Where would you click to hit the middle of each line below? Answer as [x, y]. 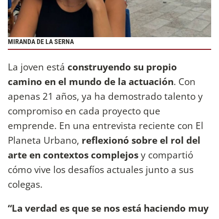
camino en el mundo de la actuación [91, 81]
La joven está [38, 66]
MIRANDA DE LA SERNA [41, 42]
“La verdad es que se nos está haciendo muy [108, 208]
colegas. [25, 184]
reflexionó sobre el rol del [141, 140]
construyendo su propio [122, 66]
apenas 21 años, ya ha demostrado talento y [105, 96]
